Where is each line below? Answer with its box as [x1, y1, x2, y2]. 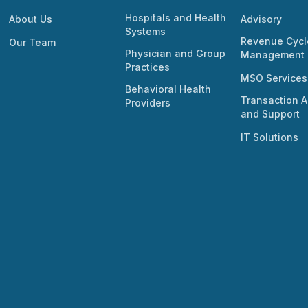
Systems [124, 25, 166, 37]
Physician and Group [124, 47, 225, 59]
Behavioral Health [124, 82, 211, 95]
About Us [9, 12, 53, 25]
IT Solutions [241, 131, 299, 143]
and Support [241, 107, 300, 120]
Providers [124, 96, 170, 109]
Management [241, 48, 305, 60]
